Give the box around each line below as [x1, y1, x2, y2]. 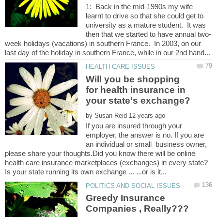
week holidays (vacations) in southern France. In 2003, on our [5, 39, 201, 48]
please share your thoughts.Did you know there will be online [5, 149, 195, 157]
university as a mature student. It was [86, 21, 206, 30]
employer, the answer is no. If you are [86, 130, 204, 139]
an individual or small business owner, [86, 139, 207, 148]
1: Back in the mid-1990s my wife [86, 2, 193, 11]
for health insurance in [86, 84, 186, 95]
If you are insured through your [86, 121, 183, 130]
